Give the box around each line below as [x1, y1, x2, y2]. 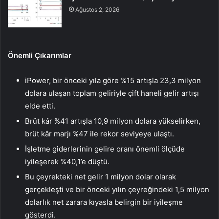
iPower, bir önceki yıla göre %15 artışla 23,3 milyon [25, 76, 201, 86]
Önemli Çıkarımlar [8, 51, 71, 61]
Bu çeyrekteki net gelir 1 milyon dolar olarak [25, 172, 176, 182]
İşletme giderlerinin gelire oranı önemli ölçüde [25, 144, 185, 154]
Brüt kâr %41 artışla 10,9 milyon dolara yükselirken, [25, 116, 200, 126]
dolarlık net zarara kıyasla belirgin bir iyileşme [25, 197, 183, 207]
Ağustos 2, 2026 [75, 6, 120, 14]
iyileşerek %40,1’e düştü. [25, 157, 109, 167]
